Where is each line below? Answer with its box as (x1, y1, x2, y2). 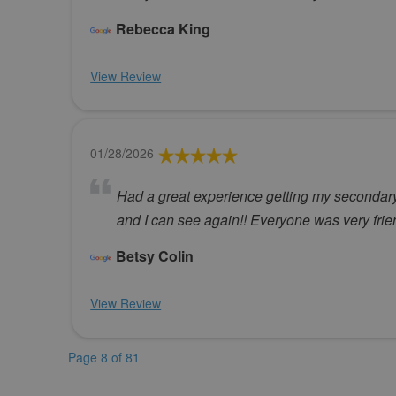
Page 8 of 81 (68, 347, 141, 366)
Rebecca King (116, 18, 211, 39)
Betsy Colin (116, 245, 194, 266)
